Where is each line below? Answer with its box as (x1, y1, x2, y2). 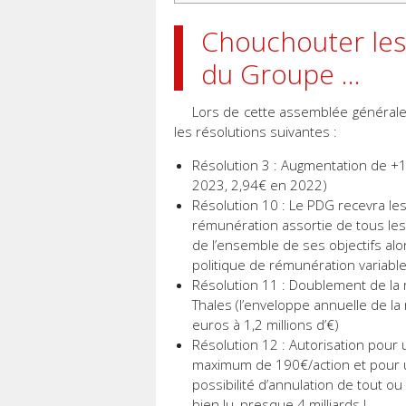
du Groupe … (201, 55, 361, 93)
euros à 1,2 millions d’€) (192, 315, 339, 334)
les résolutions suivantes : (174, 122, 337, 141)
